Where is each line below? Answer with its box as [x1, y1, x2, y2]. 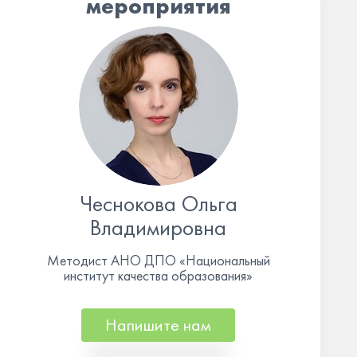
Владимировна [90, 214, 227, 241]
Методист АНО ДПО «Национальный [46, 251, 270, 269]
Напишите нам [105, 313, 212, 336]
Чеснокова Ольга [79, 190, 237, 218]
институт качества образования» [64, 266, 253, 284]
